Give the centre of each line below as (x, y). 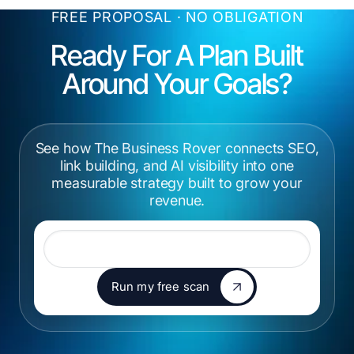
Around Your (137, 83)
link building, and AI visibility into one (177, 165)
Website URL (72, 227)
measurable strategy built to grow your (177, 183)
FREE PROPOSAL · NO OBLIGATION (177, 17)
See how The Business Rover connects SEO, (177, 148)
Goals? (252, 83)
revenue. (177, 200)
